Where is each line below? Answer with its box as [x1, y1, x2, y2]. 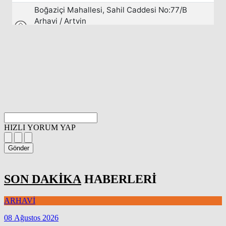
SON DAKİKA [4, 173, 81, 186]
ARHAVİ [4, 196, 35, 205]
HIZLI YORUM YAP [4, 123, 76, 132]
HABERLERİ [81, 173, 156, 186]
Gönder [8, 144, 29, 152]
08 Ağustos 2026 [4, 213, 59, 222]
